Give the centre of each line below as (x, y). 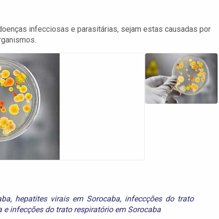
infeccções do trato (159, 198)
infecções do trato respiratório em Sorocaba (85, 209)
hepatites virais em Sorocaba (67, 198)
